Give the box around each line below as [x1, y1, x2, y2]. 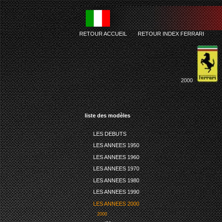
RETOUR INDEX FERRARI [138, 31, 204, 37]
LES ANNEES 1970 [93, 166, 139, 172]
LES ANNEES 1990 [93, 189, 139, 195]
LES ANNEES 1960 [93, 154, 139, 160]
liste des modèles [85, 112, 130, 118]
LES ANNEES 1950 [93, 142, 139, 149]
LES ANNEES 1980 [93, 177, 139, 183]
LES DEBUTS [93, 130, 126, 137]
